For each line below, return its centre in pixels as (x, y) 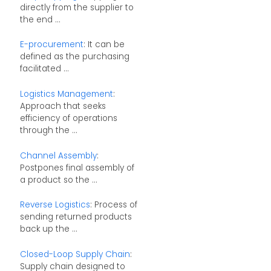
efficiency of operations (68, 118)
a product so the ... (58, 180)
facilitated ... (44, 69)
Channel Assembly (58, 155)
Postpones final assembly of (77, 168)
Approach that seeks (63, 106)
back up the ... (48, 229)
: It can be (104, 45)
